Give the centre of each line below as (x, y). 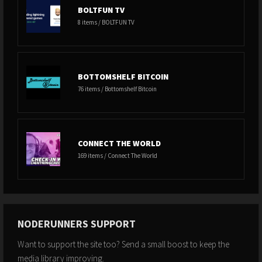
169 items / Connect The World (118, 156)
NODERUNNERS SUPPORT (77, 224)
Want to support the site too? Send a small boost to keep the (123, 244)
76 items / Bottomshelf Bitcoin (117, 89)
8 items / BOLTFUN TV (106, 22)
